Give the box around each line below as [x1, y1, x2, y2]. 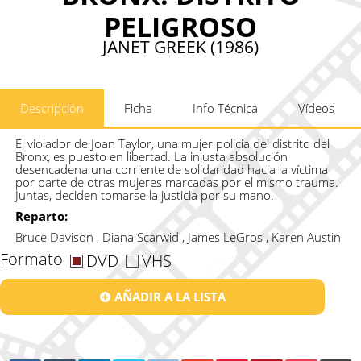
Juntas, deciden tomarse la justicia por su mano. [15, 186, 274, 203]
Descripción [20, 99, 84, 116]
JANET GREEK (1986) [102, 35, 259, 58]
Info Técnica [193, 99, 258, 116]
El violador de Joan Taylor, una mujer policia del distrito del [15, 135, 330, 151]
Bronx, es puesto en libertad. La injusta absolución [15, 147, 288, 164]
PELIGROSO [104, 7, 257, 45]
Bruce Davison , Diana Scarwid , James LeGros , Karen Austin [15, 228, 341, 245]
